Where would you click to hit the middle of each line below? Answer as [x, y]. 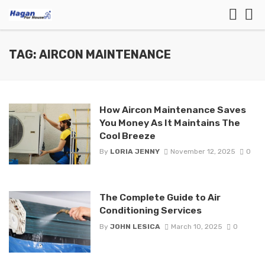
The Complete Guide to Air [160, 198]
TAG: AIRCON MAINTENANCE [90, 55]
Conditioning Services [150, 211]
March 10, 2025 [196, 226]
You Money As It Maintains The [169, 123]
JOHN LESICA [135, 226]
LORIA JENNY [135, 152]
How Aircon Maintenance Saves [172, 110]
